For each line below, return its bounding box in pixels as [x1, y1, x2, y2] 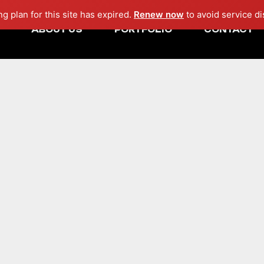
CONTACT [204, 25, 253, 34]
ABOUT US [31, 25, 82, 34]
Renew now [134, 9, 184, 20]
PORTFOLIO [114, 25, 172, 34]
